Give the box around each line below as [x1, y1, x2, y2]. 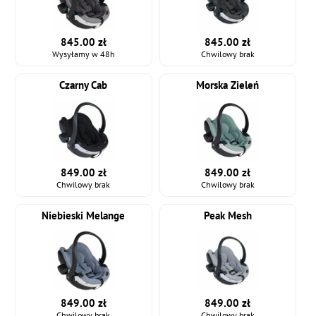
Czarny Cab [59, 78, 108, 92]
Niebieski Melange [42, 209, 126, 223]
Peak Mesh [203, 209, 252, 223]
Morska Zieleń [196, 78, 260, 92]
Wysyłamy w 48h [51, 49, 115, 60]
